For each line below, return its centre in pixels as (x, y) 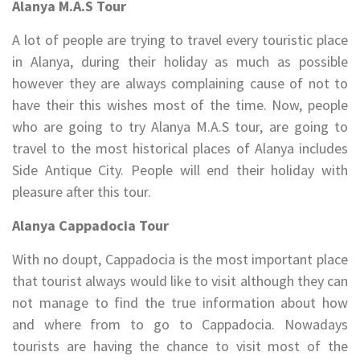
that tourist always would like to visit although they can (180, 281)
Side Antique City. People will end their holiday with (180, 170)
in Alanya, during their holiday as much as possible (180, 62)
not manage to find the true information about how (180, 303)
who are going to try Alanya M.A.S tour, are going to (180, 127)
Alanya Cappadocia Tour (90, 226)
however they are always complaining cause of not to (180, 84)
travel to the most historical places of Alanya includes (180, 149)
